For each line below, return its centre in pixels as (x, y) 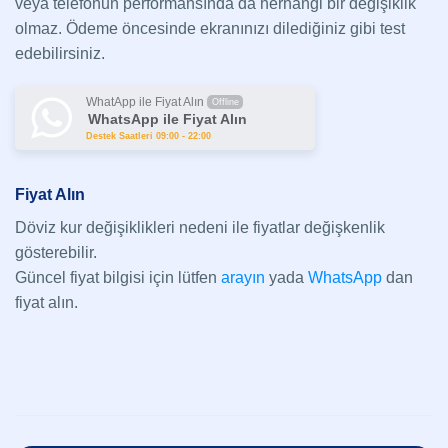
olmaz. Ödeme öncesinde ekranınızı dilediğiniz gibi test (210, 28)
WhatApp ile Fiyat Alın (145, 102)
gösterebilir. (56, 253)
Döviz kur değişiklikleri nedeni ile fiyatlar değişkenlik (200, 228)
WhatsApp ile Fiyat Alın (167, 119)
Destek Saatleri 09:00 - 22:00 (148, 136)
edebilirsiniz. (60, 53)
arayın (243, 278)
